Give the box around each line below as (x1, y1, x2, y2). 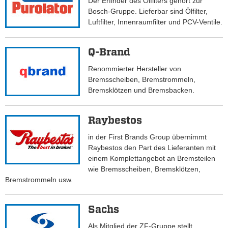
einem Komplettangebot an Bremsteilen (88, 154, 216, 163)
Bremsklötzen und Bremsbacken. (88, 86, 195, 95)
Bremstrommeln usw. (5, 176, 73, 184)
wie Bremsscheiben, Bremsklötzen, (88, 165, 201, 174)
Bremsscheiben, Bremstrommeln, (88, 75, 196, 84)
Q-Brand (88, 46, 131, 59)
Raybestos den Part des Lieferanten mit (88, 144, 216, 152)
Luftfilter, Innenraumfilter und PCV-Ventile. (88, 18, 223, 26)
